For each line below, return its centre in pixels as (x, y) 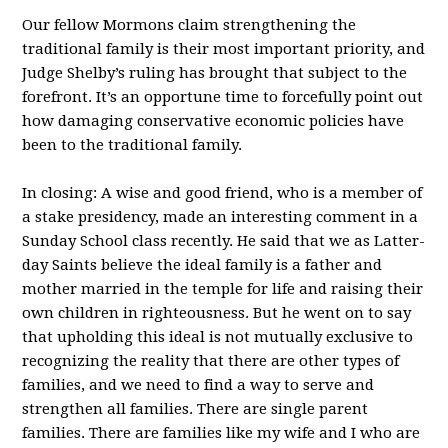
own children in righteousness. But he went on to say (217, 313)
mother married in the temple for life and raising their (223, 289)
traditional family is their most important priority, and (224, 49)
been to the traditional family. (132, 145)
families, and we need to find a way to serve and (198, 385)
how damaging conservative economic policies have (213, 121)
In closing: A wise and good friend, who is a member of (222, 193)
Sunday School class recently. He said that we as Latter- (224, 241)
